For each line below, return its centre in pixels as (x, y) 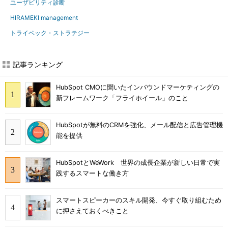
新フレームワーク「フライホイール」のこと (122, 98)
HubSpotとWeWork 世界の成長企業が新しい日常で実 (138, 162)
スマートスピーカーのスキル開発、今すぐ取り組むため (139, 200)
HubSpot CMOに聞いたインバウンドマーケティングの (138, 88)
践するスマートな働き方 (92, 173)
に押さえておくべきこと (92, 211)
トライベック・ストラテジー (50, 33)
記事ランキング (38, 64)
